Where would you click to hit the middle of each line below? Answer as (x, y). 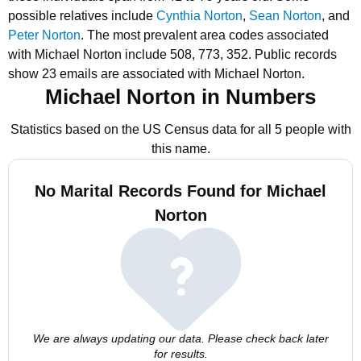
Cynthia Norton (199, 16)
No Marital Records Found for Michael (180, 191)
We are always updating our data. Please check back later (180, 338)
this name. (180, 149)
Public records (296, 54)
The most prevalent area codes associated (208, 35)
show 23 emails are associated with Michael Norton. (156, 74)
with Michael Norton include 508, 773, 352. (130, 54)
